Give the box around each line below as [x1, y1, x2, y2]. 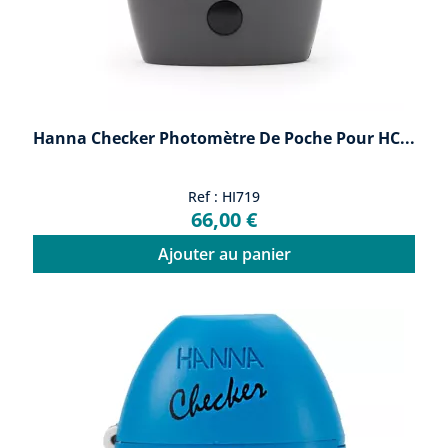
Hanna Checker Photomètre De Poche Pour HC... [33, 127, 415, 150]
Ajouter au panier [157, 243, 291, 266]
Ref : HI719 [188, 187, 260, 207]
